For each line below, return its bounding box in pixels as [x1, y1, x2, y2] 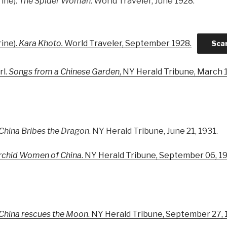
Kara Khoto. [19, 39, 63, 49]
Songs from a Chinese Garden [9, 67, 120, 77]
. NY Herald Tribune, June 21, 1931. [89, 126, 218, 136]
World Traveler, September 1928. [63, 39, 192, 49]
